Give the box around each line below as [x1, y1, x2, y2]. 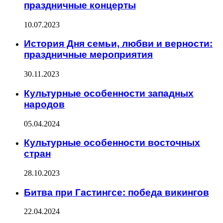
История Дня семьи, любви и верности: [24, 38, 213, 49]
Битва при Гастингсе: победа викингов [24, 187, 209, 198]
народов [24, 99, 65, 110]
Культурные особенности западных [24, 88, 194, 99]
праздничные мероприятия [24, 49, 153, 60]
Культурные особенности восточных [24, 137, 200, 148]
